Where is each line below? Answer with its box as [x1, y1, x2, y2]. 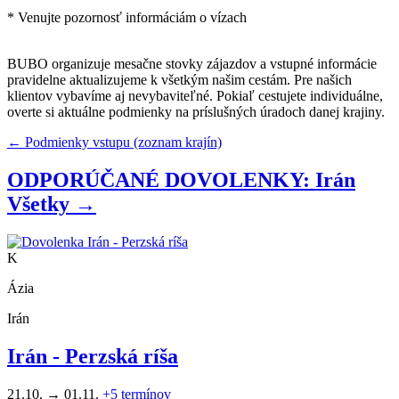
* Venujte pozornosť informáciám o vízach [7, 9, 247, 25]
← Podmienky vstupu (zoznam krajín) [7, 134, 222, 150]
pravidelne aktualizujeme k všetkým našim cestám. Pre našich [7, 71, 352, 87]
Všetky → [7, 191, 96, 216]
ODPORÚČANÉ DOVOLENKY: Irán [7, 167, 355, 191]
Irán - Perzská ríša [7, 344, 178, 368]
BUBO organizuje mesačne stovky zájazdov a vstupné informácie [7, 55, 377, 71]
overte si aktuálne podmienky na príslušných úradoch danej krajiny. [7, 103, 385, 119]
